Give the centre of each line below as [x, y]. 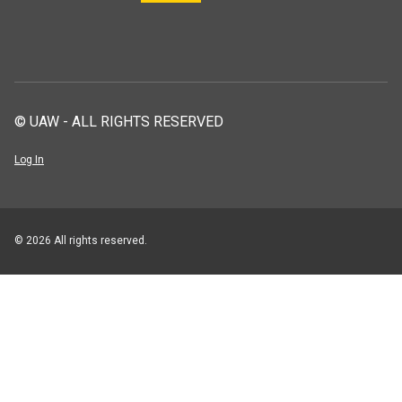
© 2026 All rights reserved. [81, 240]
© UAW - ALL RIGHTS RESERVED [119, 121]
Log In [29, 159]
